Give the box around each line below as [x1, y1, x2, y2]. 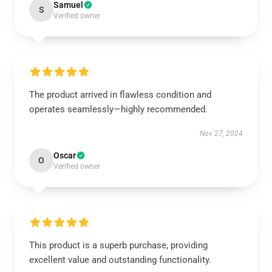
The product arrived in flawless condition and [29, 89, 211, 100]
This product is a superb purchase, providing [29, 240, 208, 251]
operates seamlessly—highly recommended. [29, 104, 208, 115]
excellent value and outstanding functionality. [29, 254, 211, 265]
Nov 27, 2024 [200, 129, 243, 138]
